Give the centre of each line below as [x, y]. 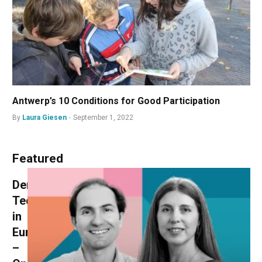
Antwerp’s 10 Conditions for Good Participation [116, 101]
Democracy [43, 185]
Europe [31, 232]
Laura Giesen [44, 117]
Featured [38, 158]
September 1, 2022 [103, 117]
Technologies [49, 200]
